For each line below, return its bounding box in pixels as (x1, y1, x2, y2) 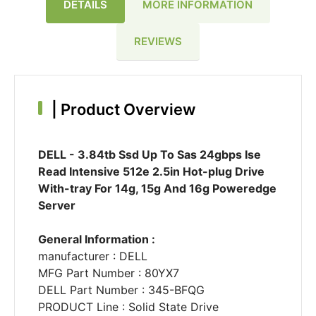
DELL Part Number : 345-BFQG (37, 283, 205, 298)
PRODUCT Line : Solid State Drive (37, 300, 219, 315)
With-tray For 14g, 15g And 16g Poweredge (37, 181, 276, 196)
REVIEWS (134, 34, 182, 48)
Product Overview (56, 100, 195, 119)
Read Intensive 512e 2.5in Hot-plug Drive (37, 164, 265, 179)
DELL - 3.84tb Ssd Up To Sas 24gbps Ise (37, 147, 261, 162)
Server (37, 198, 75, 213)
